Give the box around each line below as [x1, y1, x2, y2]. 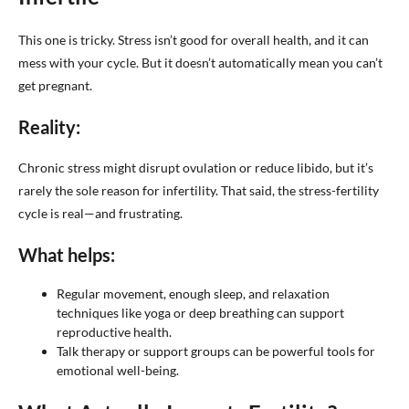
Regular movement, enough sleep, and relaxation [57, 286, 330, 301]
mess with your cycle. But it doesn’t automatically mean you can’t [18, 55, 383, 70]
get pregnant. [18, 78, 92, 93]
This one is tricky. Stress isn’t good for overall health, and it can [18, 32, 369, 47]
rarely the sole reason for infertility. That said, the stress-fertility [18, 183, 379, 198]
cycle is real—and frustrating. [18, 205, 183, 221]
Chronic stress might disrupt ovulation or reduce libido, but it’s [18, 160, 373, 175]
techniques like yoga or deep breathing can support [57, 305, 344, 320]
